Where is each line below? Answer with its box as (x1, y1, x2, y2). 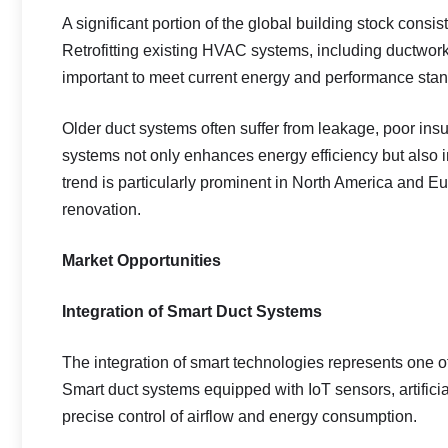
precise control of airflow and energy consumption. (62, 408, 417, 425)
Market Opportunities (62, 252, 221, 269)
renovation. (62, 201, 141, 218)
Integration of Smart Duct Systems (62, 303, 322, 320)
